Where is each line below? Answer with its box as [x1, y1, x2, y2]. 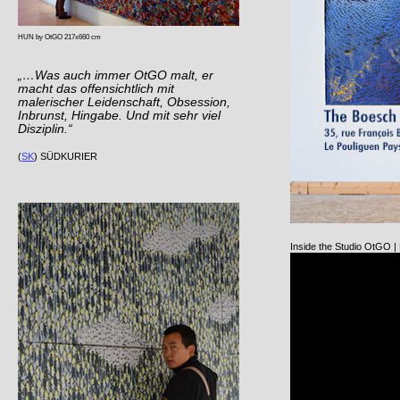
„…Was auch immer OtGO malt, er [18, 69, 213, 82]
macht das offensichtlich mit [18, 82, 174, 96]
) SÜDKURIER [34, 151, 97, 162]
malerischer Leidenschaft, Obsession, [18, 96, 230, 109]
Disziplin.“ [18, 122, 72, 136]
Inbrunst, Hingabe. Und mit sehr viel [18, 109, 221, 122]
